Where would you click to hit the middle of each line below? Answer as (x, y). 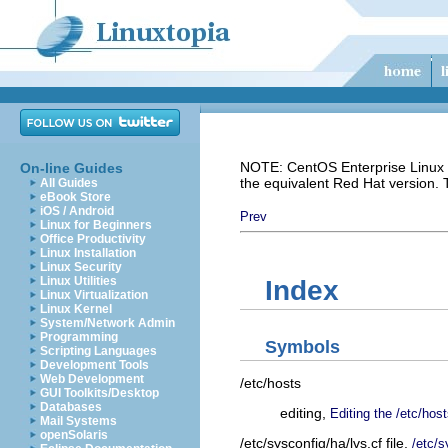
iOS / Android (77, 211)
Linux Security (81, 267)
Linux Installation (88, 253)
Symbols (302, 346)
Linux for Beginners (96, 225)
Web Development (92, 379)
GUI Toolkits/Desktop (99, 393)
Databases (71, 407)
